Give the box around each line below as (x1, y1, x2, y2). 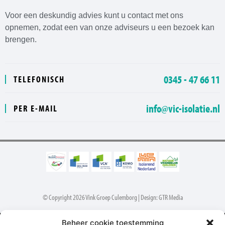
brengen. (5, 35, 37, 44)
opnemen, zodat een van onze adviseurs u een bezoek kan (5, 23, 214, 32)
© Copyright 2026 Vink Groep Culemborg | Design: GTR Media (42, 192, 183, 202)
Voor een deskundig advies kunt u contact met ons (5, 11, 183, 20)
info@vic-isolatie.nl (146, 101, 220, 116)
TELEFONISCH (14, 73, 65, 85)
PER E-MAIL (14, 102, 58, 114)
